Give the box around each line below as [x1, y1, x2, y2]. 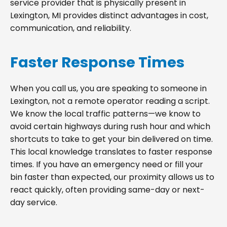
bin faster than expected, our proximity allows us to [10, 171, 214, 183]
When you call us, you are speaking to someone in [10, 82, 207, 94]
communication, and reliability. [10, 22, 131, 34]
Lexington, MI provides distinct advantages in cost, [10, 9, 208, 21]
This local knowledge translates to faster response [10, 145, 212, 158]
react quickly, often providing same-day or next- [10, 183, 205, 196]
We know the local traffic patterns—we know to [10, 107, 201, 120]
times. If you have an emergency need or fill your [10, 158, 203, 170]
